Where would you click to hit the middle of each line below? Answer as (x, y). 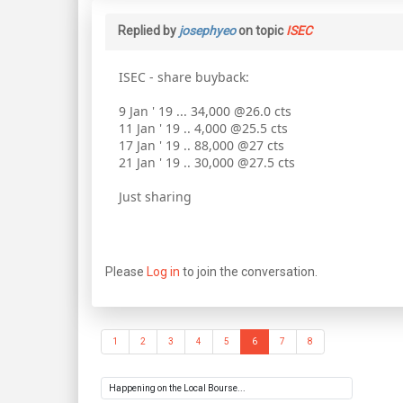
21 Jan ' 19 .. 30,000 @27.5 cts (207, 162)
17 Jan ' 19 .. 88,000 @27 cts (201, 145)
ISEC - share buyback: (184, 76)
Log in (163, 271)
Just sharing (155, 196)
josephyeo (207, 30)
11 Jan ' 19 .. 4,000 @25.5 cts (203, 128)
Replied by (148, 30)
